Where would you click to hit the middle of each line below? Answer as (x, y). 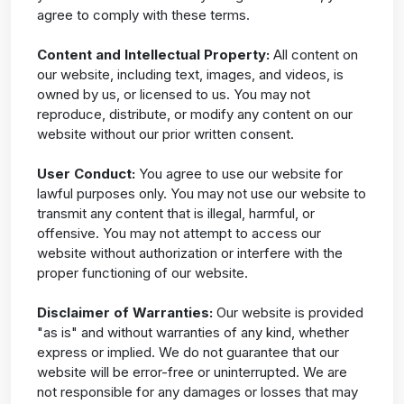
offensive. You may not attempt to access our (179, 234)
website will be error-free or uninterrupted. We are (192, 372)
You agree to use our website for (239, 174)
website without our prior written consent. (165, 134)
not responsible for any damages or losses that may (197, 392)
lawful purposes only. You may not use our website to (201, 194)
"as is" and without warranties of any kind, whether (193, 333)
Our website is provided (288, 313)
